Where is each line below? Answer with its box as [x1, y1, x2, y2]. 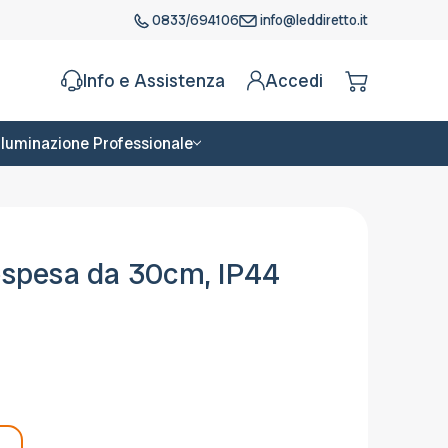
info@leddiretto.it [257, 10, 368, 29]
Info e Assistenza [83, 68, 226, 92]
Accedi [265, 68, 324, 92]
